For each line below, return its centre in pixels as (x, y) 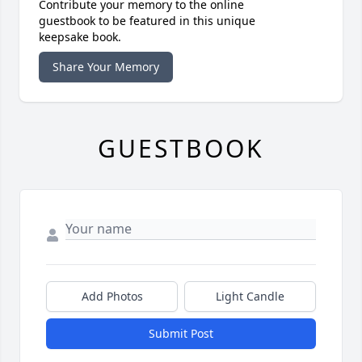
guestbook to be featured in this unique (147, 21)
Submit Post (181, 334)
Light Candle (250, 297)
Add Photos (112, 297)
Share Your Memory (106, 67)
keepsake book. (80, 37)
